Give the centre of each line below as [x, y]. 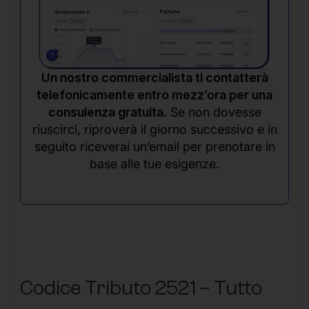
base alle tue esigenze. [154, 163]
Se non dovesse [214, 112]
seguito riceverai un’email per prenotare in [154, 146]
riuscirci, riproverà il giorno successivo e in [154, 129]
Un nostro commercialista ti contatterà [154, 77]
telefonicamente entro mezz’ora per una [154, 94]
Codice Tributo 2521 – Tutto [141, 288]
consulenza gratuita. [107, 112]
